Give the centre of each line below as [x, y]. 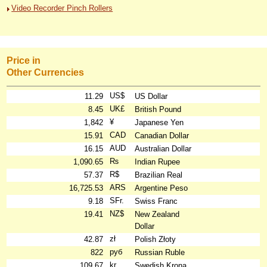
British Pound [158, 109]
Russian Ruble [160, 252]
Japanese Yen [159, 122]
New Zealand [157, 214]
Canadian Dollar [162, 136]
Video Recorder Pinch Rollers [62, 8]
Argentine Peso [162, 188]
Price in [24, 60]
